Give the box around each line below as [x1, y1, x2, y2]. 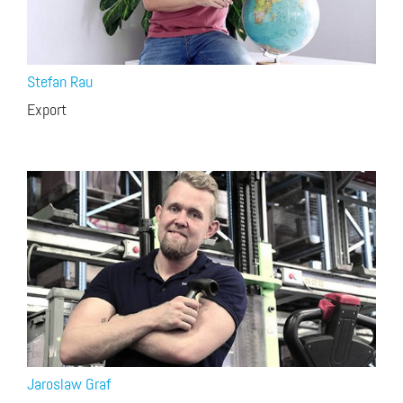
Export [27, 102, 67, 119]
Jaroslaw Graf [27, 377, 111, 393]
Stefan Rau [27, 74, 93, 91]
